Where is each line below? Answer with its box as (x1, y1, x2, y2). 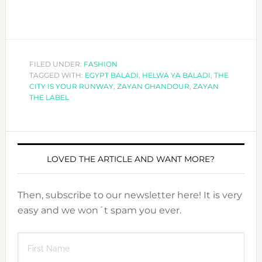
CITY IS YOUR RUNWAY (29, 82, 113, 91)
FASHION (83, 60, 118, 69)
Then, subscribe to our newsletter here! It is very (17, 189, 242, 201)
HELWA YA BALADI (142, 71, 211, 80)
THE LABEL (29, 93, 69, 102)
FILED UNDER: (29, 60, 84, 69)
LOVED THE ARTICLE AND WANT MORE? (47, 154, 215, 165)
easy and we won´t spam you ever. (17, 205, 181, 216)
